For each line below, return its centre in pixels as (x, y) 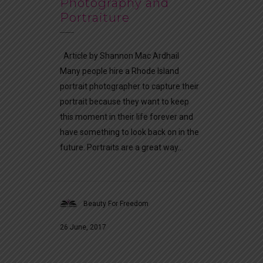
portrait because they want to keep (124, 101)
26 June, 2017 (83, 227)
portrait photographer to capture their (129, 86)
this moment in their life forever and (127, 117)
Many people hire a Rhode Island (119, 71)
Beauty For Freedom (116, 203)
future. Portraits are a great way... (122, 147)
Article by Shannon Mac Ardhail (121, 55)
